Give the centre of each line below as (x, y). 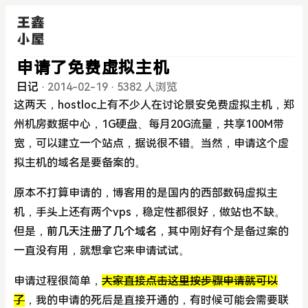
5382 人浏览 (147, 87)
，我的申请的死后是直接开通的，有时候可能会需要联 (157, 300)
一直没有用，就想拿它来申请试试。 (102, 250)
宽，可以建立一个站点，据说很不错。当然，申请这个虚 (151, 143)
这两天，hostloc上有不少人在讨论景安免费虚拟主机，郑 (154, 104)
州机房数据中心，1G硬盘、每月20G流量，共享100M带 (149, 124)
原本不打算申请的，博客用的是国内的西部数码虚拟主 (146, 192)
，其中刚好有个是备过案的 (223, 231)
